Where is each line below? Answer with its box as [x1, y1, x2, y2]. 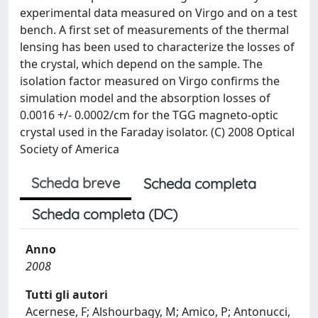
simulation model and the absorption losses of [20, 90, 270, 106]
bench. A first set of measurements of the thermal [20, 22, 289, 38]
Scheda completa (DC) [32, 205, 177, 223]
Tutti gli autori [26, 287, 108, 302]
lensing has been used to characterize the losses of [20, 39, 295, 55]
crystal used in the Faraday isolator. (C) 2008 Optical [20, 124, 295, 140]
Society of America [20, 141, 119, 157]
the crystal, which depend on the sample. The [20, 56, 263, 72]
